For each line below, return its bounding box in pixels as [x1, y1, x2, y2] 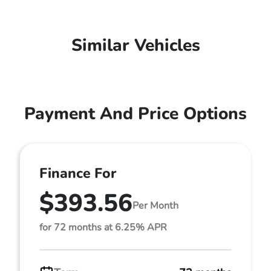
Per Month [132, 199, 178, 212]
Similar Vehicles [71, 33, 200, 57]
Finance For [39, 163, 116, 183]
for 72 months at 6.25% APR [39, 220, 167, 234]
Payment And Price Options [24, 102, 247, 125]
